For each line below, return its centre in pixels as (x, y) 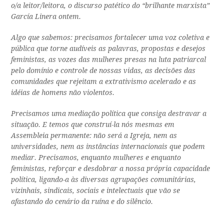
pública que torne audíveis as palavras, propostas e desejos (108, 49)
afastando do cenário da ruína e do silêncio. (82, 202)
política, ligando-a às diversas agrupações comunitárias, (104, 180)
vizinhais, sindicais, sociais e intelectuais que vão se (96, 191)
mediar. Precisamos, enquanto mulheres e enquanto (96, 158)
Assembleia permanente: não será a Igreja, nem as (94, 136)
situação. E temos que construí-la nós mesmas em (93, 125)
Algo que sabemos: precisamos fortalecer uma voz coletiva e (110, 38)
